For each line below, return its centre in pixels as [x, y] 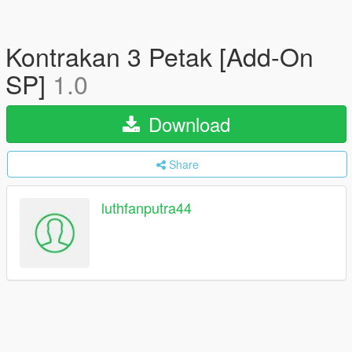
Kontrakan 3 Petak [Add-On [159, 56]
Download [187, 124]
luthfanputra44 [147, 208]
